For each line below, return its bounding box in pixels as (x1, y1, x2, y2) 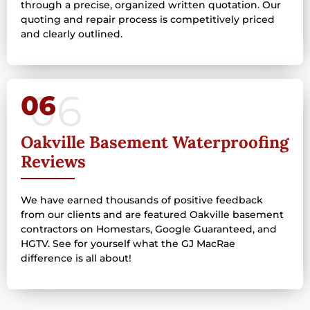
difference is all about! (21, 252, 131, 265)
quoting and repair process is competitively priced (21, 12, 275, 26)
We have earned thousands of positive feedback (21, 194, 263, 207)
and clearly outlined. (21, 27, 122, 40)
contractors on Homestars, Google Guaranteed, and (21, 223, 277, 236)
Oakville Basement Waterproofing (21, 131, 289, 154)
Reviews (21, 151, 86, 173)
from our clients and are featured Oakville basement (21, 208, 284, 221)
